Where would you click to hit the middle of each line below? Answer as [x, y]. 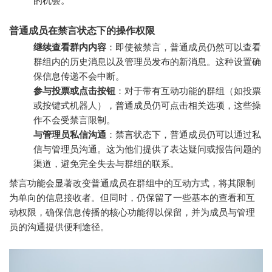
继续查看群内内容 [70, 47]
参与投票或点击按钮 [74, 90]
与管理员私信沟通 [70, 134]
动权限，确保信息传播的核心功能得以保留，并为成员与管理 [132, 212]
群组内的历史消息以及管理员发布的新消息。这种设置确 [147, 61]
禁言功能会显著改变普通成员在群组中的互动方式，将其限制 [132, 183]
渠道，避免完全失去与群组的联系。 [106, 163]
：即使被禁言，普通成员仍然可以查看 [184, 47]
